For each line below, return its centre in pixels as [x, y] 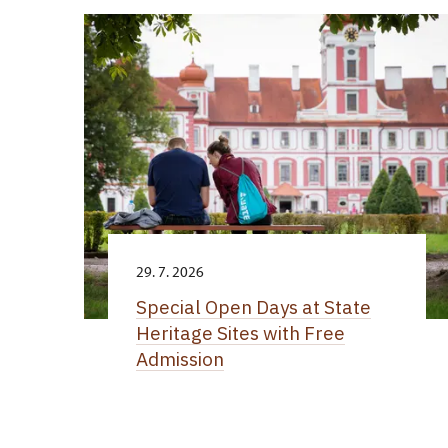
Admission [179, 358]
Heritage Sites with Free [240, 332]
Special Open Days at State [253, 306]
